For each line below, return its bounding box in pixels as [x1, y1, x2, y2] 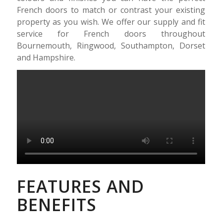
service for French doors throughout [16, 28, 206, 39]
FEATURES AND [16, 174, 144, 198]
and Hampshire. [16, 52, 75, 63]
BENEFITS [16, 193, 97, 216]
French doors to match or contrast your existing [16, 4, 206, 15]
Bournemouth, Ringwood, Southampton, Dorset [16, 40, 206, 51]
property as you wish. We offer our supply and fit [16, 16, 206, 27]
